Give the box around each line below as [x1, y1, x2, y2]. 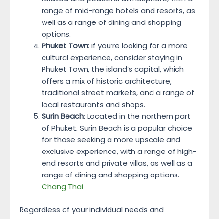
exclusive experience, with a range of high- [42, 146, 197, 156]
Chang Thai [42, 181, 83, 192]
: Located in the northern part [84, 111, 191, 121]
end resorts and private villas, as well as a [42, 158, 192, 168]
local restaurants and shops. [42, 99, 145, 109]
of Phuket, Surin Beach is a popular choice [42, 123, 192, 133]
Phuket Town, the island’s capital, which [42, 64, 184, 74]
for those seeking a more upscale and [42, 134, 180, 145]
